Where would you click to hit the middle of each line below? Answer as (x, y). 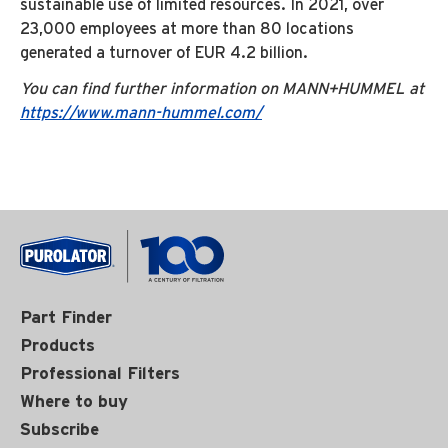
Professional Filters (100, 373)
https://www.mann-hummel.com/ (141, 113)
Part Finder (66, 317)
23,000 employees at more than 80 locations (187, 29)
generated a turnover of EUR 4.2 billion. (164, 53)
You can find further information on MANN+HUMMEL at (222, 89)
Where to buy (74, 401)
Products (57, 345)
